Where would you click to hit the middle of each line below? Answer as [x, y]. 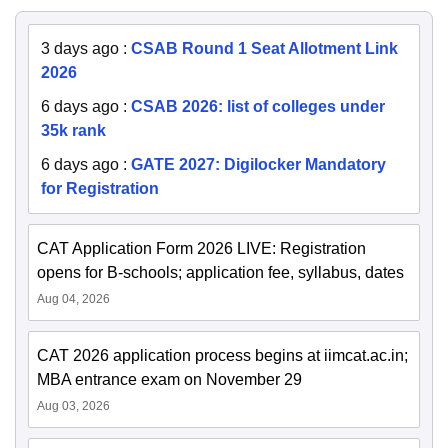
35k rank [73, 131]
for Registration [100, 189]
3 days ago [80, 49]
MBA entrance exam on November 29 [169, 380]
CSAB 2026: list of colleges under [258, 107]
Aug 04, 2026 [73, 299]
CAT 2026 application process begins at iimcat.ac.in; [222, 356]
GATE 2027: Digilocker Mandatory [258, 165]
